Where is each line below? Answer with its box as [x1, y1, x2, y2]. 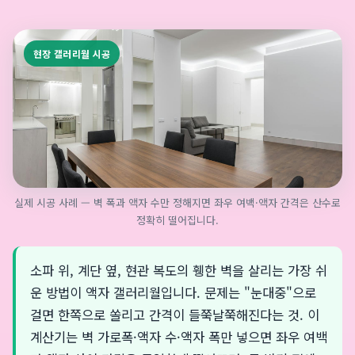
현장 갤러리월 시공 [33, 47, 111, 60]
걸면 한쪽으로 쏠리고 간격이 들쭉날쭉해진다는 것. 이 [30, 305, 319, 324]
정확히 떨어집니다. [136, 212, 219, 227]
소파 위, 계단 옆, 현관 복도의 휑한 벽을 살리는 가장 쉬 [30, 261, 327, 280]
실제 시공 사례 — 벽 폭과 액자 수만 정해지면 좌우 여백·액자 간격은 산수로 [14, 195, 341, 210]
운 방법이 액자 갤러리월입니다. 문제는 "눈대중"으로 [30, 283, 316, 302]
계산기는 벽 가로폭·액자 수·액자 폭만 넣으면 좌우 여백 [30, 327, 327, 346]
